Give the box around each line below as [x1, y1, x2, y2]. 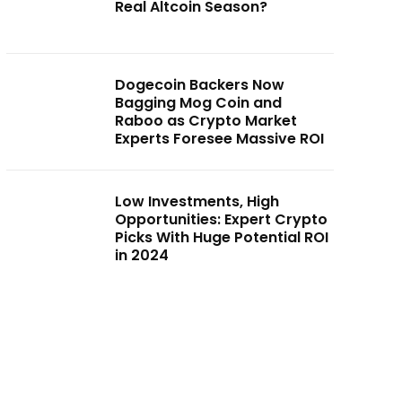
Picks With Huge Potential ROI [115, 226, 329, 248]
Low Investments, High [115, 190, 280, 212]
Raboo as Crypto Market [115, 109, 298, 131]
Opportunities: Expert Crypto [115, 208, 328, 230]
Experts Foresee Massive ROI [115, 127, 325, 149]
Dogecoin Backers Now [115, 74, 285, 95]
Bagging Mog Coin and [115, 92, 283, 113]
